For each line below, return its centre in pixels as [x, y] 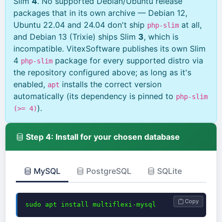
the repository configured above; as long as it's [102, 73]
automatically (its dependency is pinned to [95, 96]
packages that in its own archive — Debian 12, [100, 13]
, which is [161, 37]
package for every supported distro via [128, 61]
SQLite [168, 171]
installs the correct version [111, 84]
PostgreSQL [108, 171]
